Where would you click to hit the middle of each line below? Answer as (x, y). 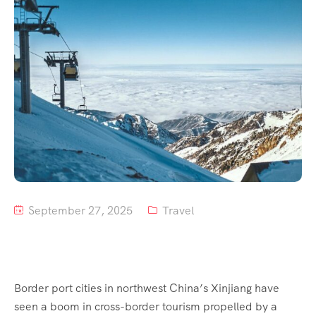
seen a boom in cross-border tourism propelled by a (146, 307)
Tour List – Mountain (94, 30)
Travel (178, 211)
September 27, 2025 (79, 211)
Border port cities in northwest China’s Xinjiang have (147, 288)
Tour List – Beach (86, 63)
